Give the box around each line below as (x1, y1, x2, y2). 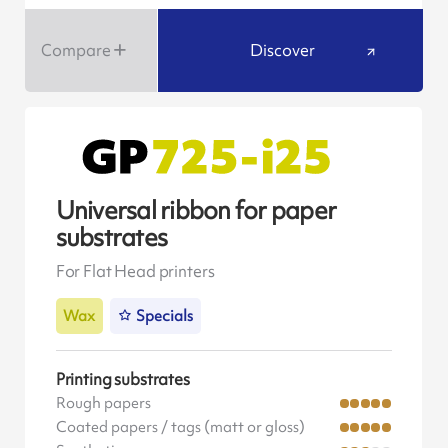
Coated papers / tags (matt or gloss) (55, 416, 305, 437)
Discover (250, 39, 316, 62)
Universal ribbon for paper (55, 193, 337, 227)
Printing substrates (55, 367, 190, 390)
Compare (40, 39, 111, 62)
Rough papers (55, 392, 151, 413)
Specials (136, 306, 194, 327)
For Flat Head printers (55, 260, 215, 283)
